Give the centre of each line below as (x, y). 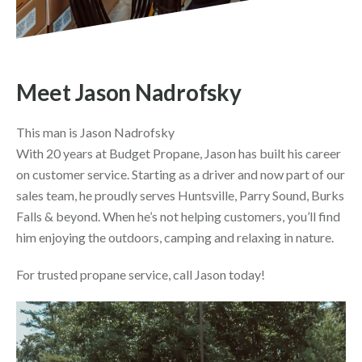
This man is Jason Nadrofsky (97, 132)
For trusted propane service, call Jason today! (141, 274)
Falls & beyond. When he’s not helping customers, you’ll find (178, 216)
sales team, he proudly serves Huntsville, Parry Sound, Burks (180, 195)
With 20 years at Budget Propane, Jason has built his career (179, 153)
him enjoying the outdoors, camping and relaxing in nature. (175, 237)
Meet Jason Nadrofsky (129, 92)
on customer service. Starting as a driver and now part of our (181, 174)
